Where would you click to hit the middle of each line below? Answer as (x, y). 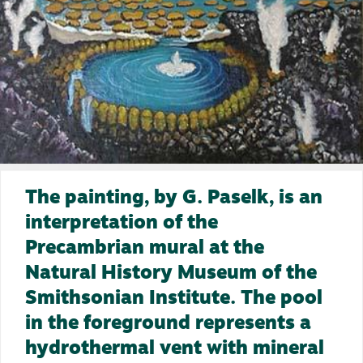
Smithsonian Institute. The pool (174, 299)
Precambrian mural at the (145, 249)
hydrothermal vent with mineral (175, 350)
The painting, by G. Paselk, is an (174, 199)
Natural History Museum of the (171, 274)
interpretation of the (122, 224)
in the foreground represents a (168, 325)
